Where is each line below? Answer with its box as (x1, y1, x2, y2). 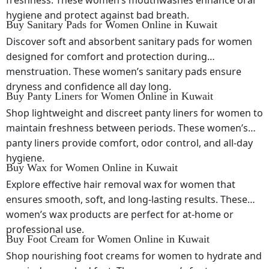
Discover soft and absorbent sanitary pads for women (6, 35, 252, 48)
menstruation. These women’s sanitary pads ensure (6, 65, 241, 78)
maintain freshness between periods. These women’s (6, 121, 248, 134)
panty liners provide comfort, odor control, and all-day (6, 136, 253, 150)
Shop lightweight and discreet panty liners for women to (6, 106, 263, 119)
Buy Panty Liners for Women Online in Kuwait (6, 90, 213, 102)
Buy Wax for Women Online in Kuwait (6, 162, 178, 174)
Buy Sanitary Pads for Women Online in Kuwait (6, 19, 217, 31)
